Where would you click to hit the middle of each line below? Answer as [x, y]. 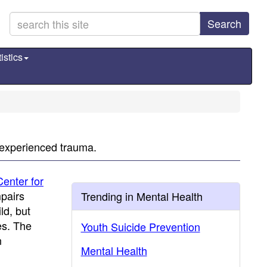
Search [224, 23]
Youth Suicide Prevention [140, 226]
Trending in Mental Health [142, 196]
